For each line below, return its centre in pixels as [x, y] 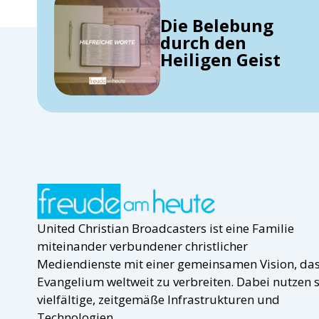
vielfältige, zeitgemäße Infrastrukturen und [158, 299]
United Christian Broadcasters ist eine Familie [166, 228]
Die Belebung [217, 25]
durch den [204, 42]
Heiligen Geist [221, 59]
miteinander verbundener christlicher [142, 246]
